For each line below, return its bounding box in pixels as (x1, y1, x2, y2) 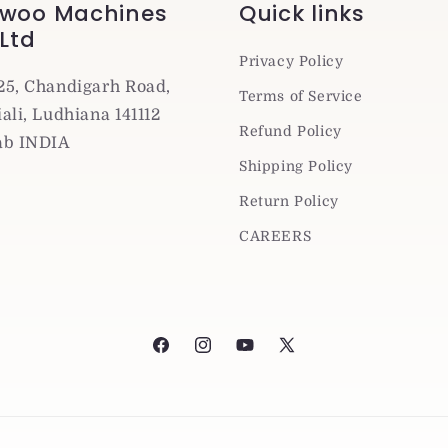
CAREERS (239, 228, 312, 244)
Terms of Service (239, 88, 363, 104)
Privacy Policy (239, 53, 344, 69)
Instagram (192, 347, 268, 364)
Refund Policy (239, 123, 342, 139)
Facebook (150, 347, 220, 364)
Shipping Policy (239, 158, 353, 174)
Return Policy (239, 193, 339, 209)
